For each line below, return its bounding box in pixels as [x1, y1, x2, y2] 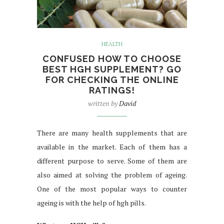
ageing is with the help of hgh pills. [37, 198, 146, 208]
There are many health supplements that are [37, 128, 187, 138]
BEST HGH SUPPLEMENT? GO [42, 64, 181, 75]
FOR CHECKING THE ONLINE [45, 74, 179, 85]
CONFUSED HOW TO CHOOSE [42, 53, 181, 64]
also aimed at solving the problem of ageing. [37, 170, 187, 180]
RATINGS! [89, 85, 135, 96]
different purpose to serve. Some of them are [37, 156, 187, 166]
